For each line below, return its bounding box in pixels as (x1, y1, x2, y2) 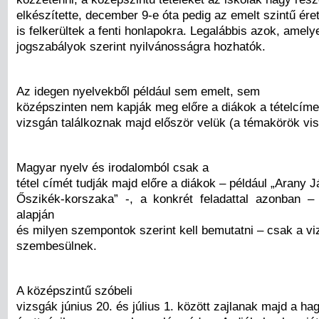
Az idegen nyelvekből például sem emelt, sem (16, 83, 260, 98)
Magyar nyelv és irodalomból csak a (16, 160, 209, 175)
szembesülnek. (16, 239, 97, 253)
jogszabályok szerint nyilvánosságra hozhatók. (16, 38, 266, 53)
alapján (16, 207, 54, 222)
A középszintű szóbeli (16, 283, 132, 298)
